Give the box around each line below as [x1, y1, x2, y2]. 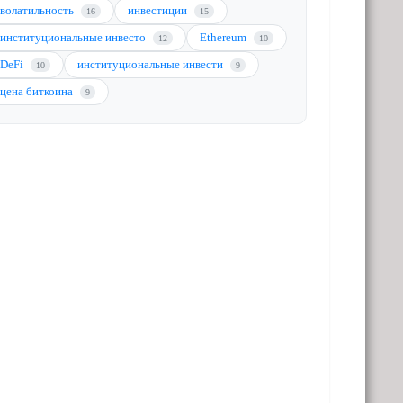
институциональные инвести [77, 58, 227, 71]
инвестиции [128, 4, 191, 17]
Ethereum [200, 31, 250, 44]
